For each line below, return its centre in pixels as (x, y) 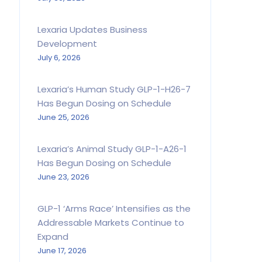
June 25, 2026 (63, 117)
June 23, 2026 (63, 177)
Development (67, 44)
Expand (53, 237)
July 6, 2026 (59, 58)
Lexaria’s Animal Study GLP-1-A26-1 (112, 149)
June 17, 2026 (62, 251)
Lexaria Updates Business (92, 30)
